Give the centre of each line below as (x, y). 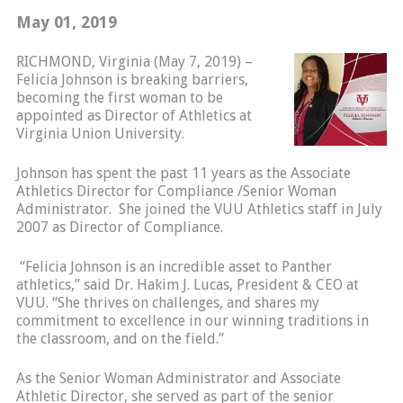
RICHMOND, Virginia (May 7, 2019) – (134, 62)
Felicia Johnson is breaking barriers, (132, 80)
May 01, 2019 (66, 22)
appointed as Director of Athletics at (134, 116)
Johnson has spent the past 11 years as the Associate (183, 173)
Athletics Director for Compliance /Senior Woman (176, 191)
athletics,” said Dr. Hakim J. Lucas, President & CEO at (187, 285)
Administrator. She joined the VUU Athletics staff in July (199, 209)
